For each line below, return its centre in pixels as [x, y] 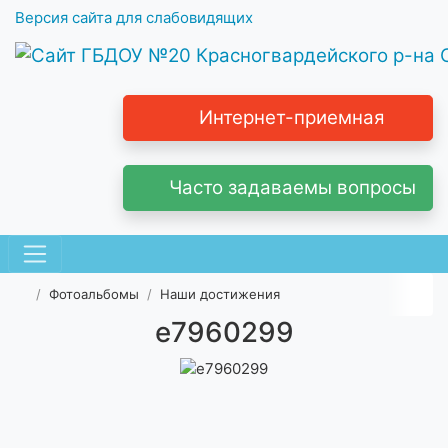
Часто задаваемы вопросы [287, 188]
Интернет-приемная [287, 118]
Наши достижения [220, 294]
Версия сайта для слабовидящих [134, 17]
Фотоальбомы [94, 294]
